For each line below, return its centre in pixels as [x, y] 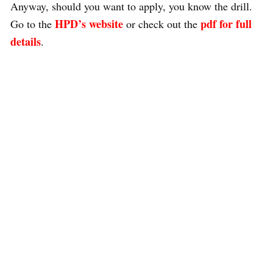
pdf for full [226, 23]
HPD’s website [89, 23]
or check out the [163, 23]
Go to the [33, 23]
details [26, 41]
